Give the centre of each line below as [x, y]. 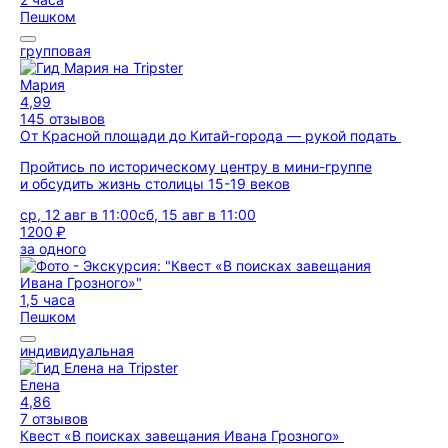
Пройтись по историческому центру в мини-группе [196, 166]
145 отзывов [62, 118]
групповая [55, 50]
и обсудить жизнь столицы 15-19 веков [155, 183]
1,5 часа [47, 299]
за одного [53, 248]
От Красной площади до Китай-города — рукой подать [210, 135]
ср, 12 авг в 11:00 [79, 214]
